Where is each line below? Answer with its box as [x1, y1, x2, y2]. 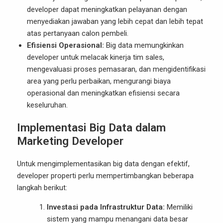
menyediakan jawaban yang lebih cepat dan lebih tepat [27, 17, 203, 26]
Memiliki [165, 203, 193, 212]
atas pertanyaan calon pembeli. [27, 29, 128, 38]
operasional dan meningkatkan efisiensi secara [27, 89, 180, 98]
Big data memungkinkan [104, 41, 184, 50]
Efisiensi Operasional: [27, 41, 104, 50]
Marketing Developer [17, 134, 123, 147]
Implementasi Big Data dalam [17, 121, 166, 134]
